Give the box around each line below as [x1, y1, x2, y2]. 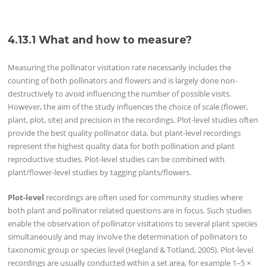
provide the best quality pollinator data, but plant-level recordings [8, 127, 241, 138]
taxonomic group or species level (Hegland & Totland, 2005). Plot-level [8, 244, 254, 255]
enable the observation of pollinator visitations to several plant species [8, 218, 258, 229]
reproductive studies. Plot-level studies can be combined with [8, 153, 225, 164]
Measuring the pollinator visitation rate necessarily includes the [8, 61, 232, 73]
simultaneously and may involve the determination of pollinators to [8, 231, 248, 242]
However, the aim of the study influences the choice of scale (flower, [8, 101, 249, 112]
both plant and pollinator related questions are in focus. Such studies [8, 204, 252, 216]
